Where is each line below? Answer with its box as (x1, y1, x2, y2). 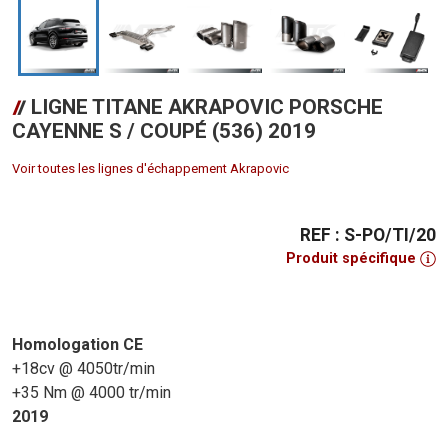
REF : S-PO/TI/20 (300, 224, 436, 245)
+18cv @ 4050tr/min (12, 359, 155, 379)
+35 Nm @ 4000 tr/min (12, 383, 171, 403)
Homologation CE (12, 335, 143, 355)
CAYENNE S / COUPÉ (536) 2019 (12, 119, 316, 144)
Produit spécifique (286, 250, 420, 268)
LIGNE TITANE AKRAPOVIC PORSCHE (25, 95, 383, 120)
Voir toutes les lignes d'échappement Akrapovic (12, 161, 289, 177)
